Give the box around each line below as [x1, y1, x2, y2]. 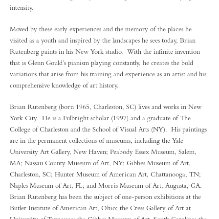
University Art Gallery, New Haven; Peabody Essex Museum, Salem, [10, 148, 197, 155]
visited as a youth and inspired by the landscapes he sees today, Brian [10, 36, 196, 44]
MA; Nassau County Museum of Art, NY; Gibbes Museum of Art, [10, 159, 191, 167]
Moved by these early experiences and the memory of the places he [10, 25, 192, 33]
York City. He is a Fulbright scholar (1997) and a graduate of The [10, 114, 191, 122]
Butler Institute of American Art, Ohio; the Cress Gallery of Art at [10, 204, 191, 212]
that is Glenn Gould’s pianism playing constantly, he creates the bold [10, 59, 193, 66]
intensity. [10, 3, 34, 11]
